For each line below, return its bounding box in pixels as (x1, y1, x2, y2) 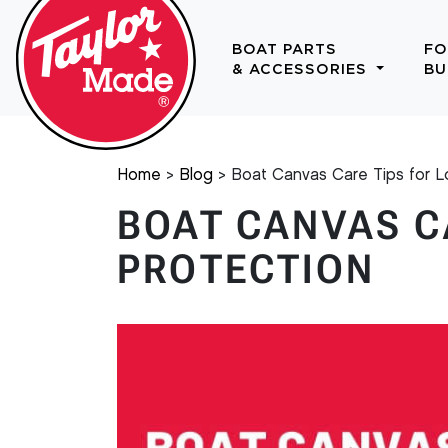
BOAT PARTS (232, 41, 337, 57)
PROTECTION (117, 246, 375, 293)
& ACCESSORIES (232, 61, 372, 77)
